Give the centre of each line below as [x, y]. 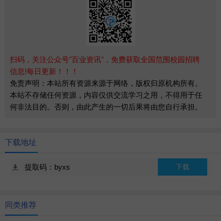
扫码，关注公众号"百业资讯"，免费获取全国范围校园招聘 [105, 59]
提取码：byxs [47, 167]
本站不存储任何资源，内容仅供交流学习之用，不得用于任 [106, 95]
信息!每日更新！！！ [44, 71]
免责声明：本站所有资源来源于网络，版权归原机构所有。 [106, 83]
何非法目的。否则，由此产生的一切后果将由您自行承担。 [106, 107]
